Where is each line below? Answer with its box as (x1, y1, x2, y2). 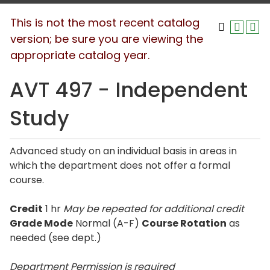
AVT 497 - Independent (10, 75, 248, 104)
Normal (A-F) (73, 216, 142, 230)
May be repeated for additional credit (63, 202, 244, 216)
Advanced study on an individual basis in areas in (10, 144, 237, 158)
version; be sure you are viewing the (10, 31, 203, 46)
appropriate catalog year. (10, 48, 149, 63)
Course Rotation (142, 216, 227, 230)
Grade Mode (10, 216, 73, 230)
